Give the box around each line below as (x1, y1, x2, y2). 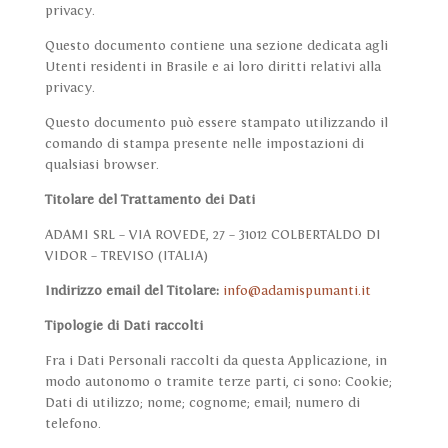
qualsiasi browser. (44, 157, 159, 174)
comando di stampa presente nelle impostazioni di (44, 136, 364, 153)
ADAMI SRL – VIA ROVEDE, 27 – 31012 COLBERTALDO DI (44, 227, 381, 244)
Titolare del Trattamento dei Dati (44, 192, 255, 209)
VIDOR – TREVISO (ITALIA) (44, 248, 208, 265)
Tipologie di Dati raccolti (44, 318, 203, 335)
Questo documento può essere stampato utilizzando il (44, 115, 388, 132)
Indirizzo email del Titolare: (44, 283, 219, 300)
